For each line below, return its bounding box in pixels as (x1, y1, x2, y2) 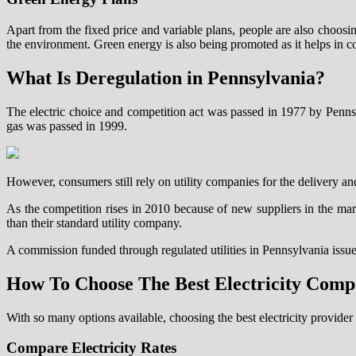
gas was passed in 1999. (6, 118, 127, 133)
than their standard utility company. (6, 215, 182, 230)
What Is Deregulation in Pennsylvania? (6, 67, 325, 88)
